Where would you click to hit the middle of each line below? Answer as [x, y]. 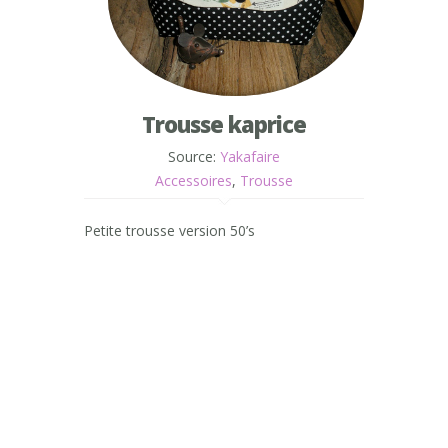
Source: [194, 156]
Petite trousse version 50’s [169, 230]
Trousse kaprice [224, 124]
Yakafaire [250, 156]
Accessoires [193, 180]
